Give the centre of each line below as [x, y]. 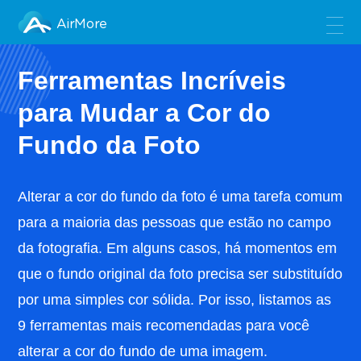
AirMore [82, 25]
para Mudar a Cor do [145, 113]
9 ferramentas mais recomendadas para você [164, 326]
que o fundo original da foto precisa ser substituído [180, 274]
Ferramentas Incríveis [152, 81]
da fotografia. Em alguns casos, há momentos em [178, 248]
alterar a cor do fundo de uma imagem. [143, 351]
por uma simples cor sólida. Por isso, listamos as [175, 300]
